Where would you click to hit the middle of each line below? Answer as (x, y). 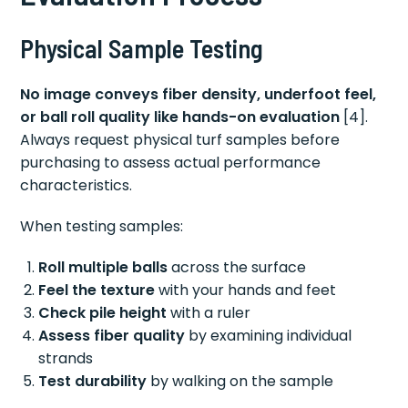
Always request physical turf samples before (180, 139)
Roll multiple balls (103, 267)
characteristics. (76, 185)
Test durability (93, 381)
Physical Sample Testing (142, 48)
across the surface (237, 267)
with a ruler (209, 312)
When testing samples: (102, 226)
